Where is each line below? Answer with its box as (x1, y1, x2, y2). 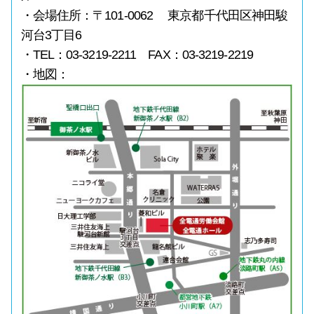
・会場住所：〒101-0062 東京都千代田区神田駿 (20, 8, 288, 22)
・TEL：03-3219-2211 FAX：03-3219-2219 (20, 48, 253, 62)
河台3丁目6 (20, 28, 82, 42)
